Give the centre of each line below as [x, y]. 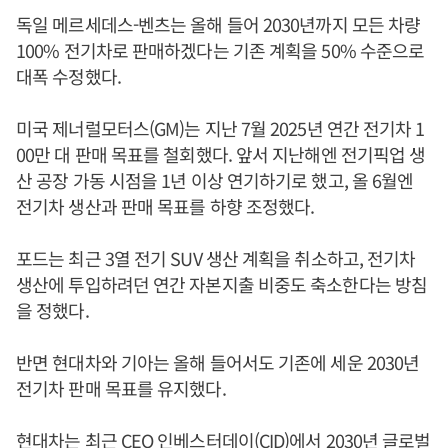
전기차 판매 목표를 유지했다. [121, 388]
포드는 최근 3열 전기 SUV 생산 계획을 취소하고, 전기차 [216, 258]
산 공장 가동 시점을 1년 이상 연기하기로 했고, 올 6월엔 [215, 180]
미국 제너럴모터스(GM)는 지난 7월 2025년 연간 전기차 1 [220, 128]
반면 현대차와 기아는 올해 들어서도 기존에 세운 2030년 [218, 362]
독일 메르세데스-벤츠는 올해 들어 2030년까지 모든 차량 [218, 24]
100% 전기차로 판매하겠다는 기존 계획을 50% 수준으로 [220, 50]
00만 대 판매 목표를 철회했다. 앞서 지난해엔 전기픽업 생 [221, 154]
